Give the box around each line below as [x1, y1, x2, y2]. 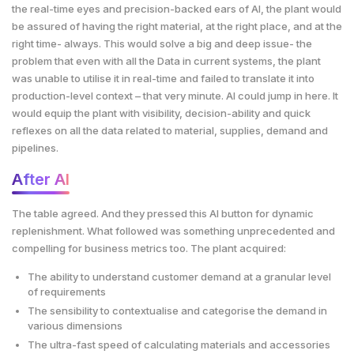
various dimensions [28, 318, 122, 332]
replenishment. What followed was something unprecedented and [12, 224, 335, 237]
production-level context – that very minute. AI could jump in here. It [12, 88, 338, 102]
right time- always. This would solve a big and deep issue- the [12, 36, 312, 50]
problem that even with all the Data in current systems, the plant [12, 54, 321, 67]
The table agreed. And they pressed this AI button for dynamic [12, 206, 314, 220]
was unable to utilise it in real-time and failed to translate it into [12, 71, 314, 85]
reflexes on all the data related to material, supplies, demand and [12, 123, 328, 137]
